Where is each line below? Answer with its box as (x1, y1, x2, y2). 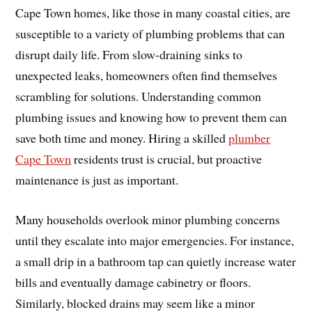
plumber (228, 129, 271, 146)
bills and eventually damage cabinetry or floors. (15, 273, 251, 290)
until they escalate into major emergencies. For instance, (15, 231, 295, 249)
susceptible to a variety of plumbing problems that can (15, 24, 286, 42)
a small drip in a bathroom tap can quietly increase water (15, 252, 297, 270)
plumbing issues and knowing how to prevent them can (15, 108, 288, 125)
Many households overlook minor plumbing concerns (15, 210, 281, 228)
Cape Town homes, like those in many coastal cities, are (15, 3, 291, 21)
